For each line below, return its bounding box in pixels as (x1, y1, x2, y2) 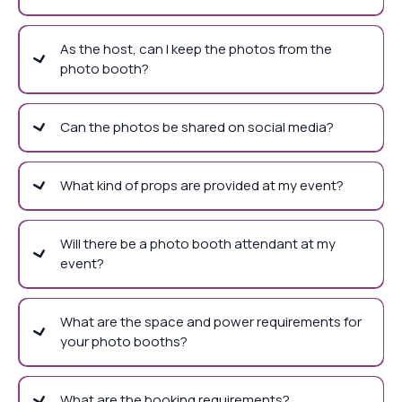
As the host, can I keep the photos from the (59, 39, 332, 59)
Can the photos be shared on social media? (59, 118, 334, 137)
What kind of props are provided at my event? (59, 176, 344, 196)
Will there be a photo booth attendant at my (59, 234, 336, 254)
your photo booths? (59, 332, 188, 352)
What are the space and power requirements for (59, 312, 362, 332)
